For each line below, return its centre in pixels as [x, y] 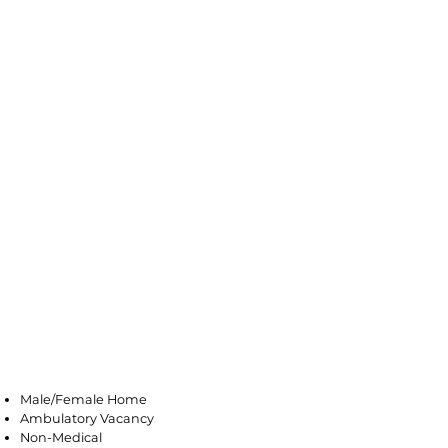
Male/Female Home [83, 399]
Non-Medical [61, 437]
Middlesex [106, 347]
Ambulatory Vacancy [87, 418]
